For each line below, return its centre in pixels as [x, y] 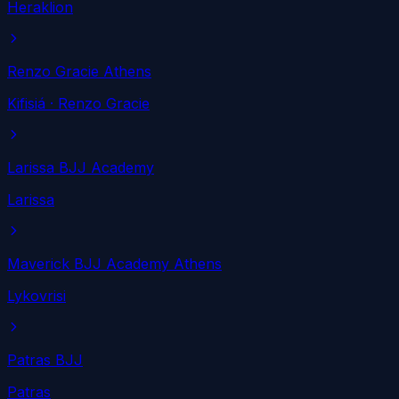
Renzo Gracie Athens [79, 72]
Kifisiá [26, 104]
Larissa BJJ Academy [81, 168]
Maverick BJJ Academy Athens [114, 264]
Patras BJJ [45, 360]
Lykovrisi [37, 296]
